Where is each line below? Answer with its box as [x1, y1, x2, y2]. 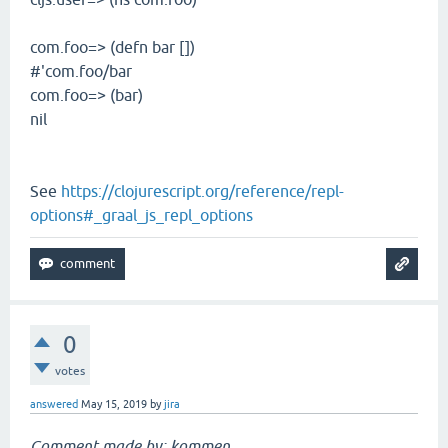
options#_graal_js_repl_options [30, 206, 253, 224]
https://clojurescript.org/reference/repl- [61, 182, 344, 200]
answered [30, 398, 78, 410]
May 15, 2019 [81, 398, 147, 410]
